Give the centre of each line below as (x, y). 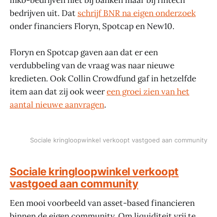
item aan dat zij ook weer (58, 92)
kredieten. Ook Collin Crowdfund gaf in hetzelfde (103, 79)
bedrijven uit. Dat (44, 13)
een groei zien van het (148, 92)
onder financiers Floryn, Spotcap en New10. (92, 26)
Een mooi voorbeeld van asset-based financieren (102, 203)
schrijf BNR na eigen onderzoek (137, 13)
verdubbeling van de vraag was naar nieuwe (92, 66)
